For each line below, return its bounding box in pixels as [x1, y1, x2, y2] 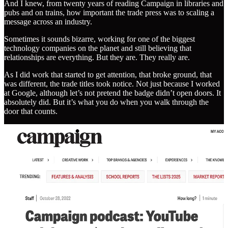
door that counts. [4, 107, 58, 116]
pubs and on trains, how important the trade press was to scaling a [4, 8, 214, 17]
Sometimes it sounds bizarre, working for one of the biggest [4, 35, 195, 44]
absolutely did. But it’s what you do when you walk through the [4, 98, 209, 107]
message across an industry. [4, 17, 92, 26]
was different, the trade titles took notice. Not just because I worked [4, 79, 220, 89]
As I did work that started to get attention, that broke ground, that [4, 70, 212, 79]
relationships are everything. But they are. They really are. [4, 53, 190, 62]
